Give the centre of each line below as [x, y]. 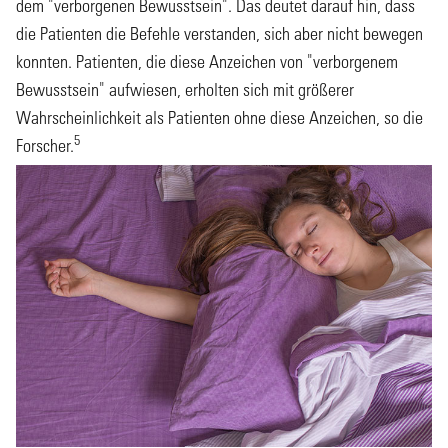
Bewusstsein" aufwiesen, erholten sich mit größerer [185, 89]
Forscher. [45, 145]
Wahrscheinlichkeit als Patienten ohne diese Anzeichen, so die [219, 117]
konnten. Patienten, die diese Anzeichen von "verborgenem [207, 61]
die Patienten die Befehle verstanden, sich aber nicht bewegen [219, 33]
